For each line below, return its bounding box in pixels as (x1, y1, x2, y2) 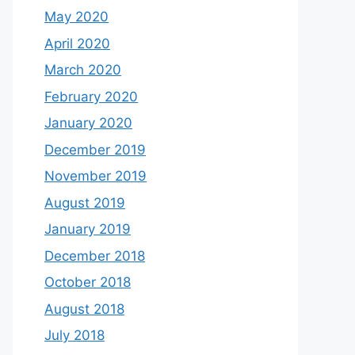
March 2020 (44, 62, 121, 78)
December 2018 (44, 247, 145, 264)
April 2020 (44, 35, 110, 52)
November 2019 (44, 168, 147, 184)
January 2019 (44, 221, 131, 237)
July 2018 (44, 327, 105, 343)
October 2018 (44, 274, 131, 290)
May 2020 (44, 9, 109, 25)
